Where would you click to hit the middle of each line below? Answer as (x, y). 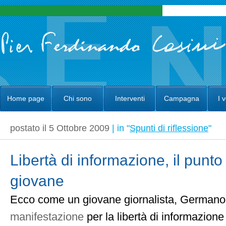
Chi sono (78, 98)
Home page (26, 98)
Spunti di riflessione (169, 128)
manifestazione (48, 217)
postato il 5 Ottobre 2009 (61, 128)
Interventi (130, 98)
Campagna (182, 98)
